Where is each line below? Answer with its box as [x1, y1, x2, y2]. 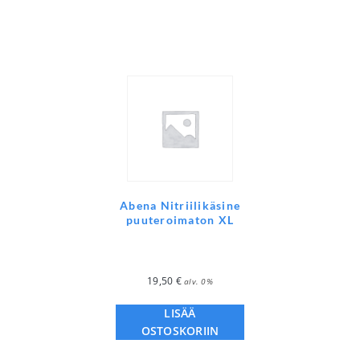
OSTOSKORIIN [141, 323, 219, 339]
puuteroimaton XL [126, 213, 234, 227]
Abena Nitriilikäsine [120, 198, 240, 213]
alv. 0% [184, 276, 213, 288]
